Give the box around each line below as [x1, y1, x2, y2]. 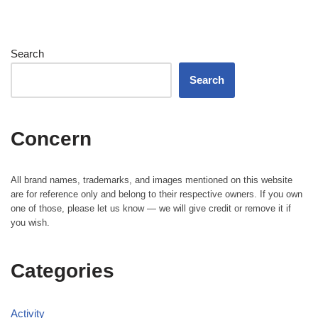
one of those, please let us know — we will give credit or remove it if [11, 202, 291, 214]
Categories [11, 259, 114, 282]
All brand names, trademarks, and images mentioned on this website [11, 174, 292, 185]
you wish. [11, 216, 50, 228]
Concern [11, 127, 92, 150]
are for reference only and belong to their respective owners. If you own [11, 188, 302, 199]
